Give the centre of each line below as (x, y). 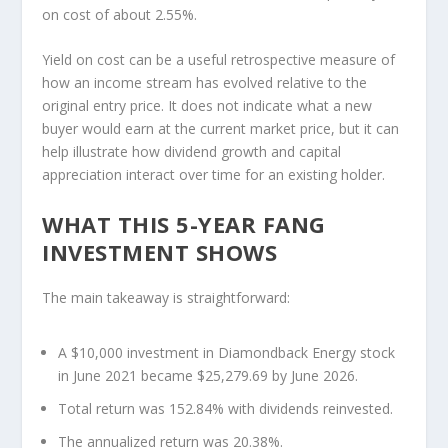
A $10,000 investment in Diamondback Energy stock (227, 353)
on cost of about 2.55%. (120, 14)
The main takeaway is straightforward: (166, 297)
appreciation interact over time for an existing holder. (214, 174)
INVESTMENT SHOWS (160, 251)
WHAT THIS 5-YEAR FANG (184, 223)
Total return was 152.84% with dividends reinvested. (226, 408)
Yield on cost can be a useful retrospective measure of (219, 59)
